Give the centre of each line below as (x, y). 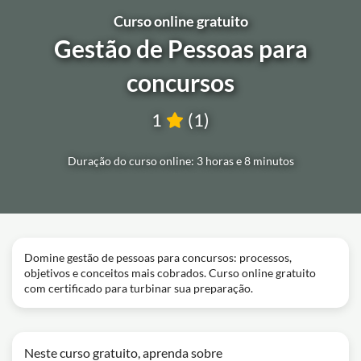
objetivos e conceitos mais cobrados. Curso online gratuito (170, 273)
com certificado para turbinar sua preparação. (139, 288)
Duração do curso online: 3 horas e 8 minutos (180, 161)
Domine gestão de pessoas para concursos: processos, (158, 257)
